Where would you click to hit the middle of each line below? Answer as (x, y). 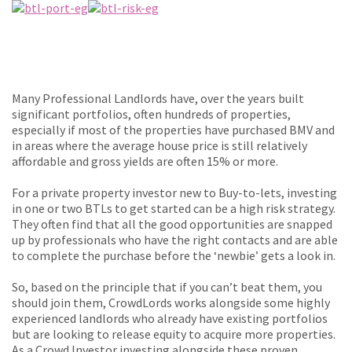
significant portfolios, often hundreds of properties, (151, 114)
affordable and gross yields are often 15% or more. (145, 161)
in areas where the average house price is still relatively (159, 146)
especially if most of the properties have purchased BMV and (173, 130)
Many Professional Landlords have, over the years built (158, 99)
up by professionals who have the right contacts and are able (175, 240)
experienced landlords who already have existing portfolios (170, 319)
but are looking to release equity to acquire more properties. (174, 334)
